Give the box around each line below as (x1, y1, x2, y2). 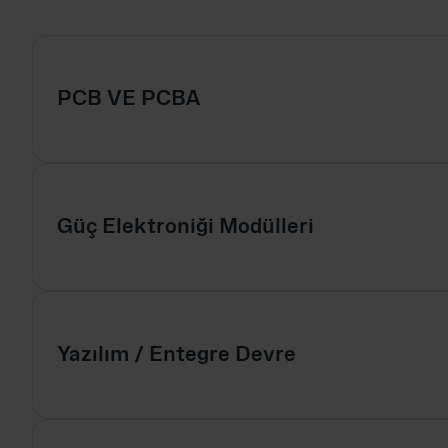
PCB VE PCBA (57, 89, 200, 109)
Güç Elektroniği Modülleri (57, 217, 314, 237)
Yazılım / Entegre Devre (57, 345, 296, 365)
